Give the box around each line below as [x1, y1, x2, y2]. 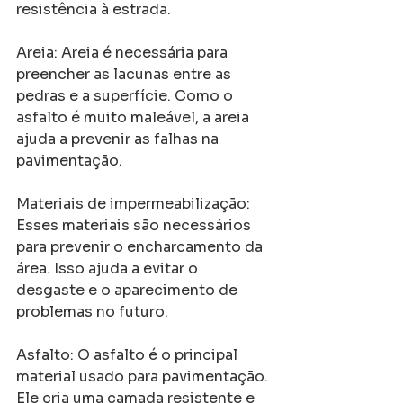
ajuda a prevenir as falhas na [16, 130, 222, 149]
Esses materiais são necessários [16, 216, 255, 236]
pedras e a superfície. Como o [16, 86, 237, 106]
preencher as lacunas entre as [16, 65, 235, 85]
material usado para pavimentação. [16, 367, 272, 387]
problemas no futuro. [16, 302, 168, 322]
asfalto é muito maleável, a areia [16, 108, 253, 128]
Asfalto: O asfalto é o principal [16, 345, 241, 365]
